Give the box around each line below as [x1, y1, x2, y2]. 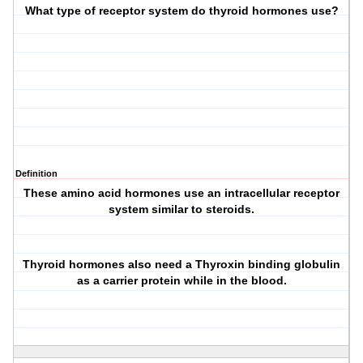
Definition [15, 169, 58, 179]
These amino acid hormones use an [23, 186, 225, 200]
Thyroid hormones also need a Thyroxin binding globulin [23, 258, 341, 271]
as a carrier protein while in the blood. [76, 274, 287, 288]
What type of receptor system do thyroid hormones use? [24, 4, 339, 18]
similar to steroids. [148, 203, 255, 216]
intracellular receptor [224, 186, 340, 200]
